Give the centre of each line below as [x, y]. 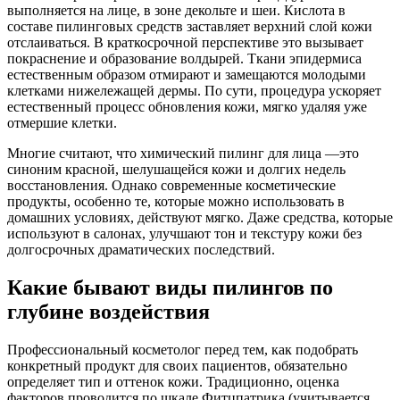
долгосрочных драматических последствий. [141, 250]
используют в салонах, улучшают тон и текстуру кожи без [184, 234]
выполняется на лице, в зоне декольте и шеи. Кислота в [176, 11]
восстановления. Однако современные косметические [171, 186]
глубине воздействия [108, 311]
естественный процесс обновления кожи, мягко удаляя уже [187, 107]
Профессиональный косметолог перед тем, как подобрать [183, 349]
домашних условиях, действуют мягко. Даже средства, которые [200, 218]
